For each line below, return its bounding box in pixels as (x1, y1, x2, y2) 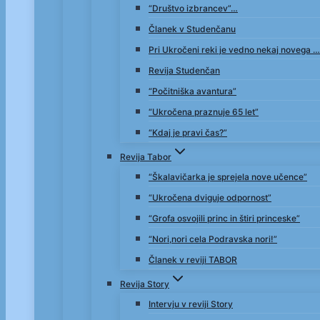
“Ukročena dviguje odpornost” (149, 192, 271, 203)
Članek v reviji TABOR (149, 254, 237, 265)
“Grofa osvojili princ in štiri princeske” (149, 213, 300, 224)
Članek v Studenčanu (149, 24, 236, 34)
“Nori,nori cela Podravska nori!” (149, 234, 277, 244)
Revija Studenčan (149, 65, 220, 76)
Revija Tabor (120, 151, 171, 162)
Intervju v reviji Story (149, 299, 233, 309)
